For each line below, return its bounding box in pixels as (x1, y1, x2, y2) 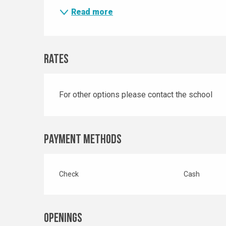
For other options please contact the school (59, 90, 213, 100)
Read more (71, 7, 114, 17)
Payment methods (44, 134, 122, 147)
